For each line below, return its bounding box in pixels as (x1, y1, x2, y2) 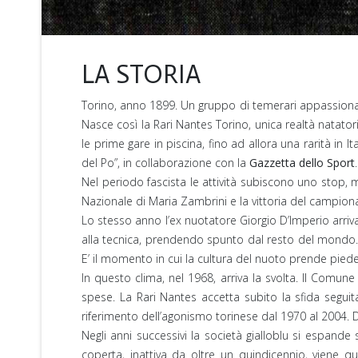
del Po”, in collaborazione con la (82, 154, 249, 170)
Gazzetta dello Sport (249, 154, 355, 170)
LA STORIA (82, 58, 201, 89)
